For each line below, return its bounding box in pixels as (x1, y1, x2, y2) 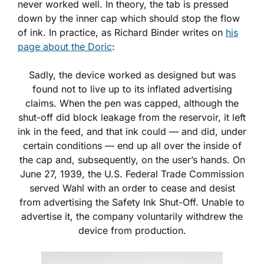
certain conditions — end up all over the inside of (22, 139, 242, 151)
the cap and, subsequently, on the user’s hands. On (19, 153, 245, 166)
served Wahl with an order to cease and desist (29, 181, 235, 194)
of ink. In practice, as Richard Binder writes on (18, 26, 226, 38)
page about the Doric (18, 40, 112, 52)
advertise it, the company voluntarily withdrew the (21, 210, 243, 222)
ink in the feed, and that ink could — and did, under (18, 125, 246, 137)
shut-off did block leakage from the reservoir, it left (18, 111, 246, 123)
